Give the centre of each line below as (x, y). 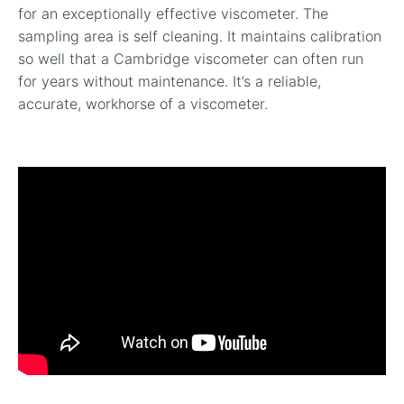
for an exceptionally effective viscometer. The (173, 14)
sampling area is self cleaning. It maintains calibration (200, 36)
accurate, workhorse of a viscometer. (143, 104)
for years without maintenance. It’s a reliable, (170, 81)
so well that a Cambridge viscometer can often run (191, 59)
